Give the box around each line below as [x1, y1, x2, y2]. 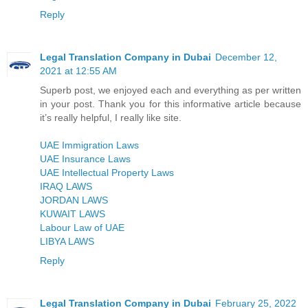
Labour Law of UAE [40, 221, 124, 233]
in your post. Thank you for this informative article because [40, 98, 301, 109]
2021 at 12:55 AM [40, 65, 117, 76]
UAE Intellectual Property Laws [40, 166, 174, 178]
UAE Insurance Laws [40, 153, 131, 164]
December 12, [215, 51, 277, 63]
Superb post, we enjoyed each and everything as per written [40, 84, 301, 96]
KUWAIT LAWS [40, 208, 105, 219]
